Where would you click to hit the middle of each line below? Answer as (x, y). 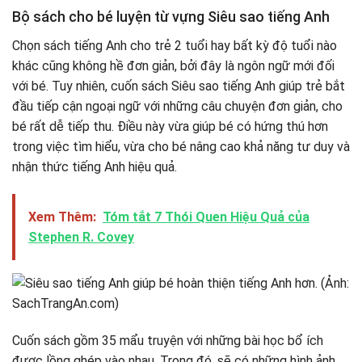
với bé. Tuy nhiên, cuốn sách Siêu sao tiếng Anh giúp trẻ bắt (179, 86)
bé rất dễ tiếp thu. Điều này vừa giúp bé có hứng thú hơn (170, 127)
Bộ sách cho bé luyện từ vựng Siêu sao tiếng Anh (171, 17)
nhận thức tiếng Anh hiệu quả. (96, 167)
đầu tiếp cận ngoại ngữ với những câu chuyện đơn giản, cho (177, 107)
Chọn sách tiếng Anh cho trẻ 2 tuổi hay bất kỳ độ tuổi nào (175, 46)
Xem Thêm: (62, 217)
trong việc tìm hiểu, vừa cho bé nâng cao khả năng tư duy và (181, 147)
